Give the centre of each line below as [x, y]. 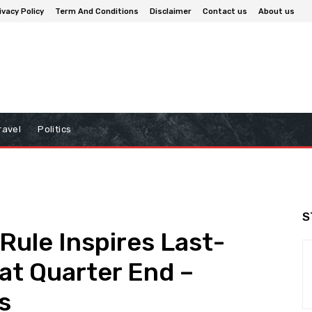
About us [276, 11]
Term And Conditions [97, 11]
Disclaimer [171, 11]
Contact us [225, 11]
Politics [55, 130]
